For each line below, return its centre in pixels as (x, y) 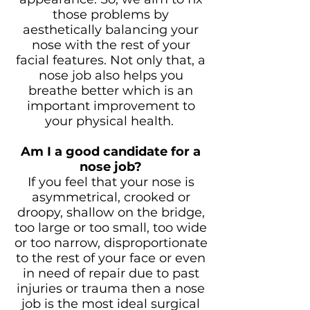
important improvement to (111, 106)
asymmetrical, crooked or (111, 197)
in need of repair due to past (111, 273)
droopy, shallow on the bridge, (111, 212)
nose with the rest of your (111, 45)
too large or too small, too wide (111, 228)
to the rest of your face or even (111, 258)
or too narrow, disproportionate (111, 243)
